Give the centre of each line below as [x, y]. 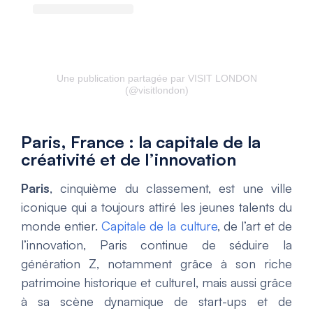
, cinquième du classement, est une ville [171, 188]
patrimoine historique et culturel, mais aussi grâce [156, 283]
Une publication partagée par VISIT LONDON [156, 79]
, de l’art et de [255, 226]
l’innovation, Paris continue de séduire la [156, 245]
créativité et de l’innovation [129, 160]
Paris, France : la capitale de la [141, 142]
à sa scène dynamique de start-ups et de [156, 301]
